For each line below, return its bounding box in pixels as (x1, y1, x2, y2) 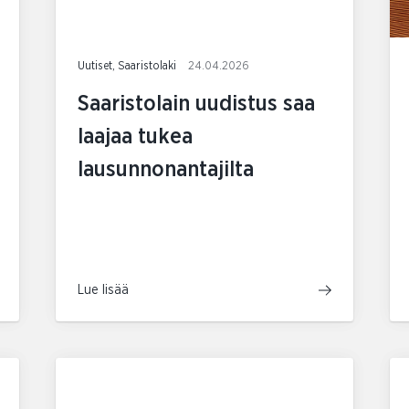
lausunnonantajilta (77, 159, 254, 182)
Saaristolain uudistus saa (77, 93, 315, 116)
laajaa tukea (77, 126, 193, 149)
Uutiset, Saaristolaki (77, 60, 179, 73)
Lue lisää (77, 284, 129, 298)
